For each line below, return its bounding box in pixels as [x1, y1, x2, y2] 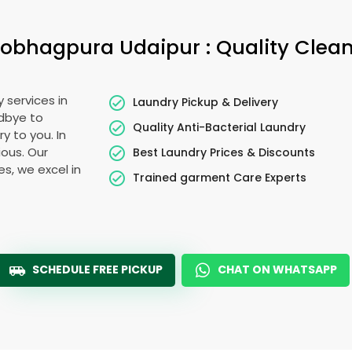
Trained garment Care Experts [133, 169, 307, 185]
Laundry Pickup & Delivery [133, 93, 279, 110]
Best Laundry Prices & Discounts [133, 144, 316, 160]
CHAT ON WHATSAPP [218, 262, 337, 277]
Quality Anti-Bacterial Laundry [133, 119, 306, 135]
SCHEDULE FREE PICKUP [32, 262, 163, 277]
